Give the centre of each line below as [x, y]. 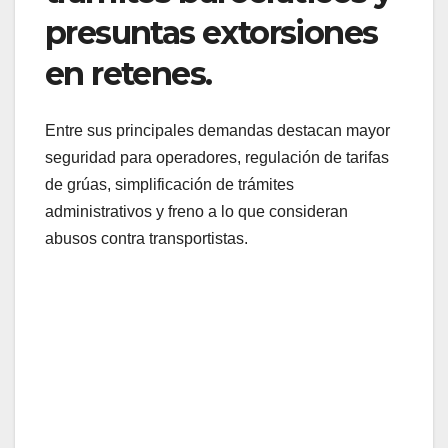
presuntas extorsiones [211, 33]
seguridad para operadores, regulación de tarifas [217, 157]
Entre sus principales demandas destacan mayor [217, 130]
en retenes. [128, 74]
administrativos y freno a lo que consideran [196, 211]
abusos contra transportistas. [146, 238]
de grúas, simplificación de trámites [169, 184]
